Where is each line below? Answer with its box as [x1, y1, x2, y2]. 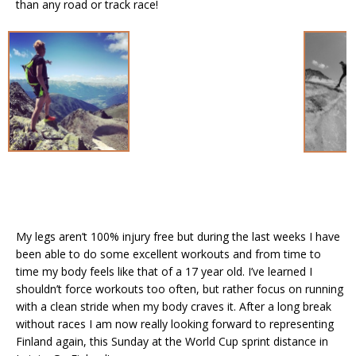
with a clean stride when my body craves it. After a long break [16, 298, 331, 314]
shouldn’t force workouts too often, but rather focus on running [16, 281, 343, 296]
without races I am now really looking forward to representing [16, 315, 334, 331]
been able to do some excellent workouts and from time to [16, 246, 321, 261]
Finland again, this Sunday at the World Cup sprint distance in [16, 333, 328, 349]
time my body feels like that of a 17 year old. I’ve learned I [16, 263, 312, 279]
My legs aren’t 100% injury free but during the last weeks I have [16, 228, 340, 244]
